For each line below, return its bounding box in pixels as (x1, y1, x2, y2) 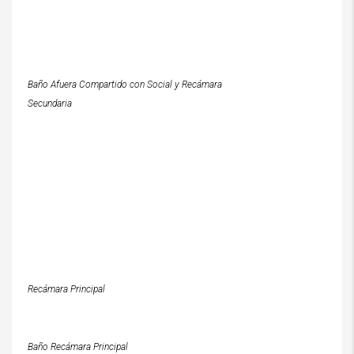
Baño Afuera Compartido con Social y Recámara (28, 79, 222, 90)
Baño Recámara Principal (28, 341, 128, 352)
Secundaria (28, 98, 72, 109)
